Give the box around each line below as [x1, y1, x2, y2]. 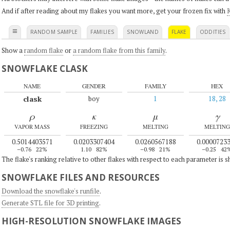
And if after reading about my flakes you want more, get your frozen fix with [1, 6, 227, 15]
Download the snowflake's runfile [1, 186, 100, 196]
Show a [1, 45, 24, 55]
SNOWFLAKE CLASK [1, 62, 88, 74]
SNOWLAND [127, 28, 159, 35]
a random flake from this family [72, 45, 165, 55]
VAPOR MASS [14, 123, 50, 130]
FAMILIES [90, 28, 114, 35]
